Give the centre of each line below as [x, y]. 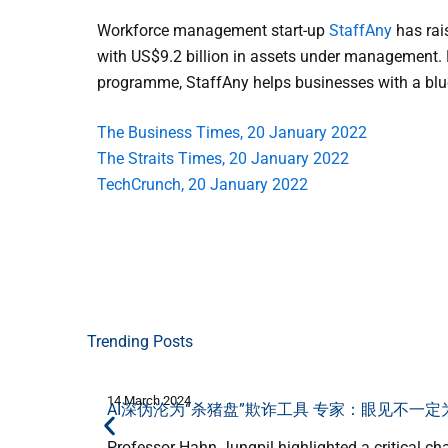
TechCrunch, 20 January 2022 [202, 184]
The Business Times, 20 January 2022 [232, 132]
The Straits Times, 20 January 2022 [223, 158]
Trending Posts [140, 341]
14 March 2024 [149, 400]
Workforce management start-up [213, 30]
